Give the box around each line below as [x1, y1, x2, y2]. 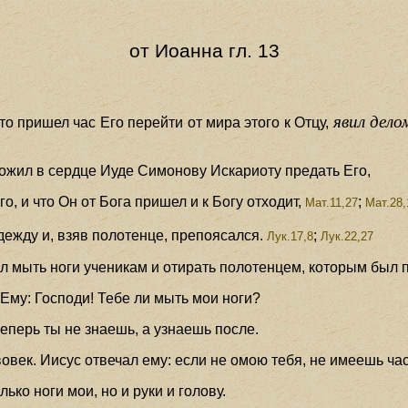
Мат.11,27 [301, 195, 359, 209]
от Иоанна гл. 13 [128, 39, 280, 61]
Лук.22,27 [321, 229, 374, 243]
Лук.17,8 [263, 229, 314, 243]
